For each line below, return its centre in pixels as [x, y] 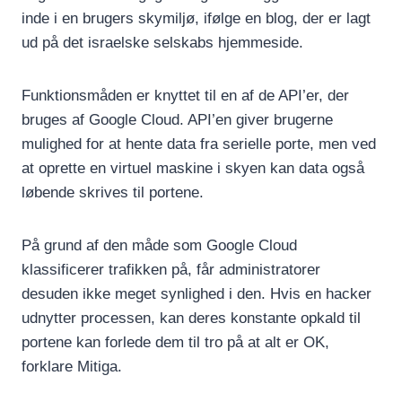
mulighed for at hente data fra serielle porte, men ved [199, 144]
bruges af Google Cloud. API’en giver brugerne [177, 119]
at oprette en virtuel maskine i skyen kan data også [193, 168]
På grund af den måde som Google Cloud [159, 245]
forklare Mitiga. [72, 366]
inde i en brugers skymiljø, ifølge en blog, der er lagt [196, 18]
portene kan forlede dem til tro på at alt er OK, [175, 342]
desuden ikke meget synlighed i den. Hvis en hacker [197, 293]
